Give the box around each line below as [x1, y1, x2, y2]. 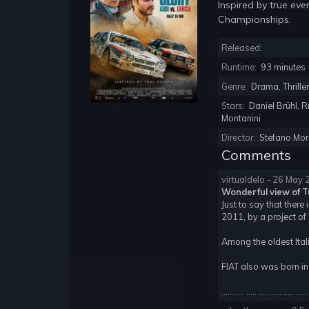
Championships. [218, 13, 292, 26]
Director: [221, 132, 258, 143]
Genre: [221, 81, 250, 92]
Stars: [221, 100, 248, 112]
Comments [218, 146, 292, 164]
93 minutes [260, 61, 306, 73]
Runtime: [221, 61, 259, 73]
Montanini [221, 112, 261, 124]
